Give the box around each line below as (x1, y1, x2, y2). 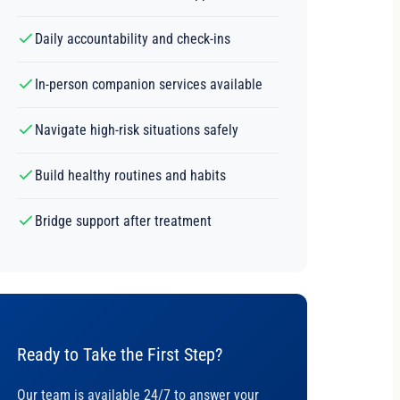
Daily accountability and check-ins (34, 29, 230, 47)
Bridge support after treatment (34, 212, 212, 229)
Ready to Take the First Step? (16, 343, 222, 365)
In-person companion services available (34, 75, 262, 93)
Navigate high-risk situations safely (34, 121, 238, 138)
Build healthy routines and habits (34, 166, 226, 184)
